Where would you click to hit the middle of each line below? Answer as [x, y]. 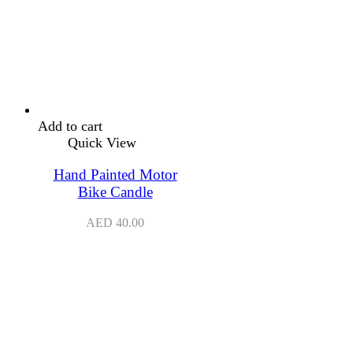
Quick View [102, 143]
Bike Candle [115, 191]
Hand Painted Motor [115, 174]
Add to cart [70, 126]
